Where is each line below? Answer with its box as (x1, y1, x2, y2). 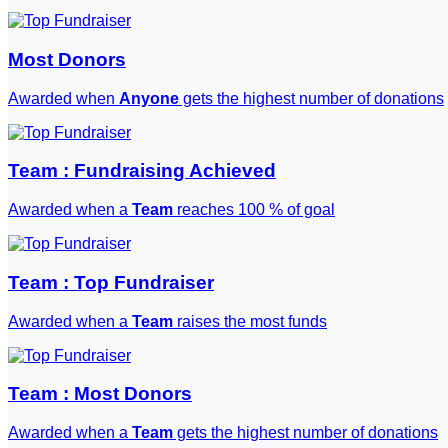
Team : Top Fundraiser (8, 271, 214, 293)
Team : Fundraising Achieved (8, 160, 276, 182)
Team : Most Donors (8, 383, 192, 405)
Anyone (119, 89, 179, 107)
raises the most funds (173, 312, 327, 330)
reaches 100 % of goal (173, 201, 335, 219)
